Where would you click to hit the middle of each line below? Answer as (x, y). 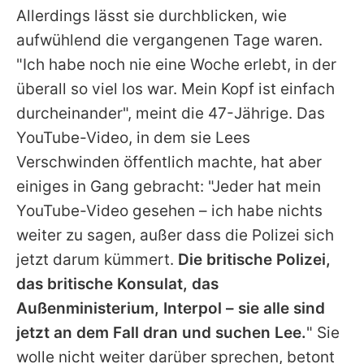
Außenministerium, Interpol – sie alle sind (171, 309)
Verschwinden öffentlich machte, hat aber (169, 162)
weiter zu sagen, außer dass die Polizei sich (175, 236)
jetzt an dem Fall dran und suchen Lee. (161, 333)
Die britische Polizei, (254, 260)
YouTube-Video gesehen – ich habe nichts (169, 211)
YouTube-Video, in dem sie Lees (133, 138)
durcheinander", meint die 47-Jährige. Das (171, 114)
